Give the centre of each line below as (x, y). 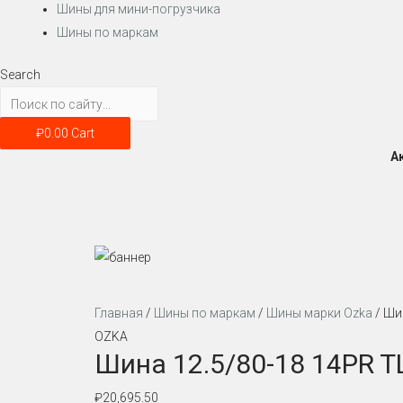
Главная (118, 313)
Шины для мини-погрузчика (139, 9)
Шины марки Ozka (319, 313)
